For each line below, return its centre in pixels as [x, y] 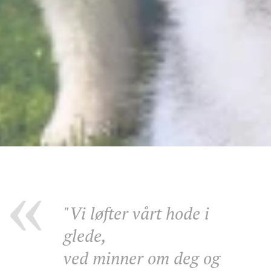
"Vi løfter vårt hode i [136, 213]
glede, [85, 236]
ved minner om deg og [142, 258]
